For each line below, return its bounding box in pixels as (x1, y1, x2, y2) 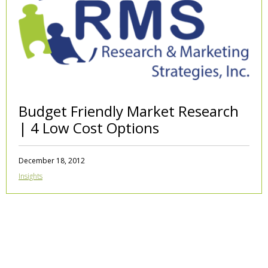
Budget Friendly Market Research (19, 101, 239, 121)
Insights (19, 171, 42, 181)
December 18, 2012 (19, 156, 85, 166)
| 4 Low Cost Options (19, 118, 159, 138)
